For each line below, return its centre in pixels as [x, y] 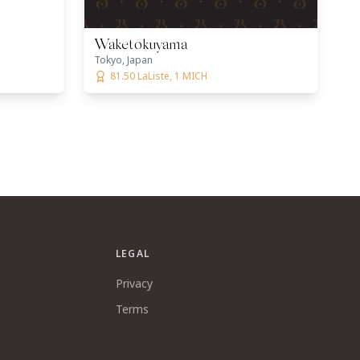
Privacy [134, 283]
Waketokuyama [141, 46]
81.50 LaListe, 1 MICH [159, 76]
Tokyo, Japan [123, 60]
